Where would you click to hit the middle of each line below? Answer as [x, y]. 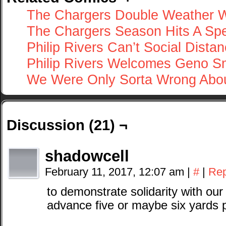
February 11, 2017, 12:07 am [116, 172]
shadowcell [87, 156]
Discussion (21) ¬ [67, 125]
